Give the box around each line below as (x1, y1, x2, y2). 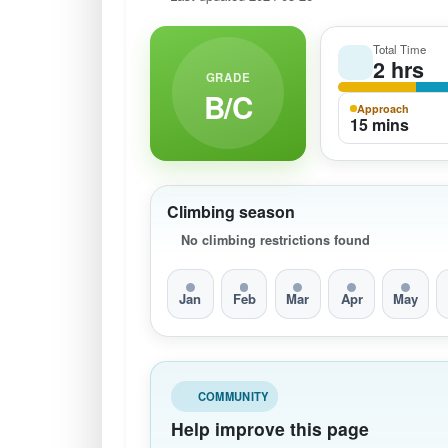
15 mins (349, 112, 409, 136)
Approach (356, 100, 409, 116)
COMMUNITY (197, 387, 269, 404)
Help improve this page (171, 415, 369, 441)
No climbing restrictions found (181, 231, 371, 250)
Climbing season (167, 199, 295, 223)
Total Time (372, 41, 426, 57)
